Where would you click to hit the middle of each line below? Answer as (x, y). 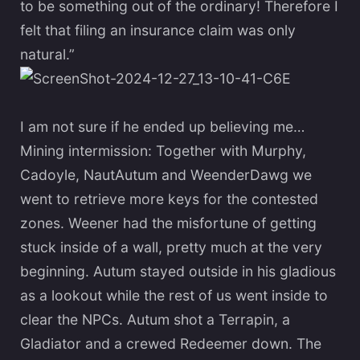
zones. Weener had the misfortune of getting (168, 223)
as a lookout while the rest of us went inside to (174, 295)
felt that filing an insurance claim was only (158, 30)
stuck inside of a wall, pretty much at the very (171, 247)
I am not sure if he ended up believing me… (162, 126)
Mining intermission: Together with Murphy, (163, 150)
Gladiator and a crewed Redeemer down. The (171, 343)
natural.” (47, 54)
